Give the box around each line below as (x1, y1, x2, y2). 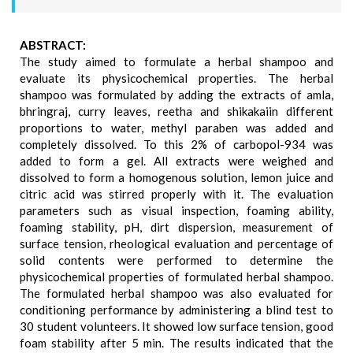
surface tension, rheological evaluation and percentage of (20, 236, 333, 251)
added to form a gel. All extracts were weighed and (20, 154, 333, 168)
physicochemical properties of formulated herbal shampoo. (20, 269, 333, 284)
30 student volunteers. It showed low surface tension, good (20, 319, 333, 333)
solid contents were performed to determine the (20, 253, 333, 267)
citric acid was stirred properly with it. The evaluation (20, 187, 333, 201)
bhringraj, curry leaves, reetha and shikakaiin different (20, 104, 333, 118)
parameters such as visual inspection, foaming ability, (20, 203, 333, 217)
